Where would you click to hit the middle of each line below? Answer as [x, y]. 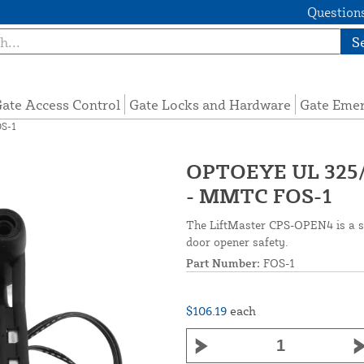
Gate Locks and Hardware [210, 105]
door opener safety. [237, 242]
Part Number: [223, 263]
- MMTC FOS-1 [259, 196]
